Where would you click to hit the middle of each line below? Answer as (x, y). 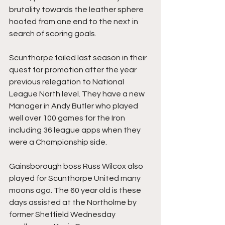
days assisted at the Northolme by (74, 202)
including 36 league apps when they (76, 130)
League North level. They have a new (78, 94)
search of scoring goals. (53, 34)
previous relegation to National (67, 82)
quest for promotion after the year (74, 70)
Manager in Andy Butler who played (74, 106)
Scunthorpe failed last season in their (79, 58)
